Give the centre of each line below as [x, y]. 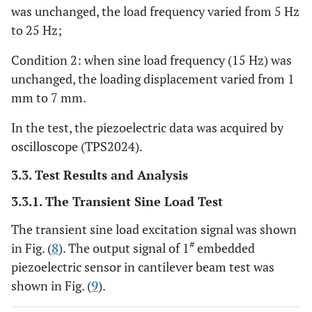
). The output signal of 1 [124, 248]
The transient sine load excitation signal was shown [154, 229]
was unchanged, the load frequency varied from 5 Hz [155, 11]
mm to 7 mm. [49, 98]
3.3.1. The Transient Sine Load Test [117, 202]
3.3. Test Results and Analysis [100, 175]
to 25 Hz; [37, 30]
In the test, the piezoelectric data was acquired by [147, 128]
